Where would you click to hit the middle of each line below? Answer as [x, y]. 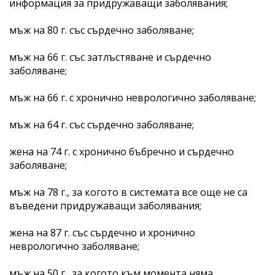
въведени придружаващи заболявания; [105, 205]
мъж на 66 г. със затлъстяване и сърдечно [110, 57]
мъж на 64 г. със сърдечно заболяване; [102, 124]
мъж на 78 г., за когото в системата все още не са [128, 192]
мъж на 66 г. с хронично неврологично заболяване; [133, 97]
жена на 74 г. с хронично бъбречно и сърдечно [122, 151]
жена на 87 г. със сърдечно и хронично [102, 232]
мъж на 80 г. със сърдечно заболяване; [102, 30]
